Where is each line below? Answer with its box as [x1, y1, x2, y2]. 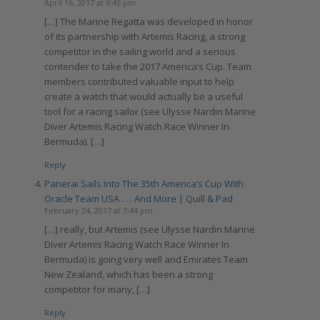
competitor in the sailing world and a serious [44, 44, 236, 58]
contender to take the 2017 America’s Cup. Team [44, 59, 251, 73]
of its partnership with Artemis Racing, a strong [44, 29, 245, 43]
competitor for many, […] [44, 282, 150, 296]
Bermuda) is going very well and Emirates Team [44, 252, 248, 266]
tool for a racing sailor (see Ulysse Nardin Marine [44, 104, 256, 118]
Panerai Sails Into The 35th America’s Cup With [44, 176, 244, 190]
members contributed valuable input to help [44, 74, 234, 88]
